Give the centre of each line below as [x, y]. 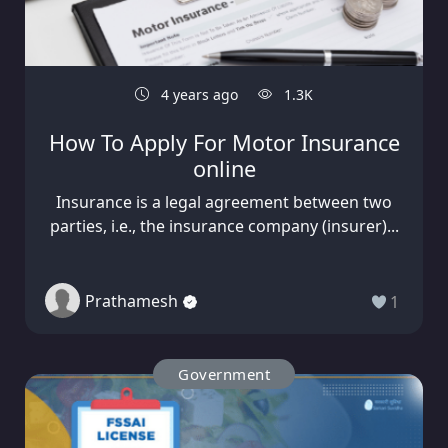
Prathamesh [131, 300]
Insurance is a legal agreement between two [224, 202]
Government [224, 374]
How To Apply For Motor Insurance [224, 143]
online [224, 169]
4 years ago [197, 95]
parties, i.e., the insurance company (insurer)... [224, 226]
